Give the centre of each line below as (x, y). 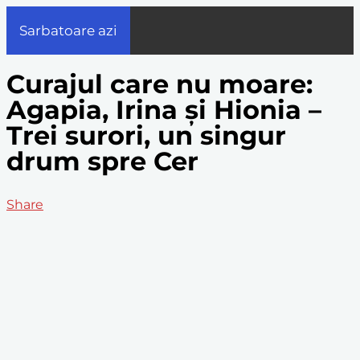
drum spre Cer (102, 162)
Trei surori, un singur (146, 136)
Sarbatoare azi (68, 31)
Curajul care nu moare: (160, 84)
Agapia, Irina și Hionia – (164, 110)
